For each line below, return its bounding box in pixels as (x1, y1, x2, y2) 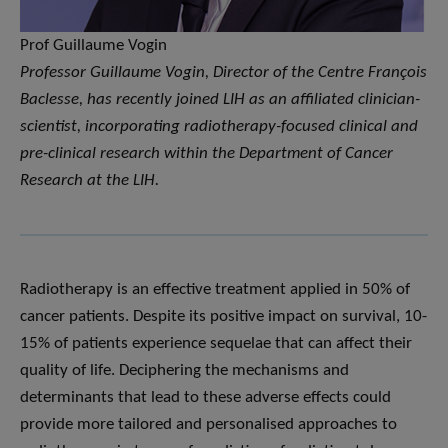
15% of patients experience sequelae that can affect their (20, 334, 412, 352)
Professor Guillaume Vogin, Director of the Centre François (20, 63, 427, 81)
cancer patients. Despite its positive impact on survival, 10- (20, 307, 427, 325)
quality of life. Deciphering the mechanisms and (20, 361, 349, 379)
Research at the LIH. (20, 171, 159, 189)
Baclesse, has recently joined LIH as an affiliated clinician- (20, 90, 420, 108)
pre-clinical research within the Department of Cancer (20, 144, 393, 162)
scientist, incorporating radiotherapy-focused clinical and (20, 117, 418, 135)
